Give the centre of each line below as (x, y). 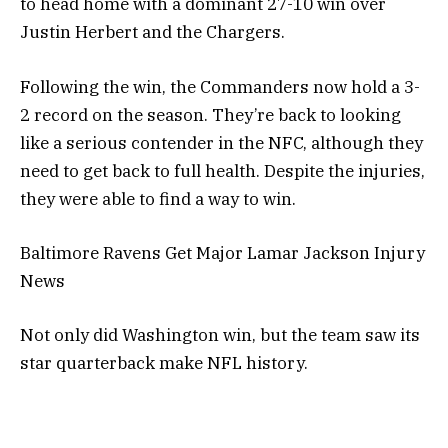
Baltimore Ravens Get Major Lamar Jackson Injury (222, 252)
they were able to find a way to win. (158, 198)
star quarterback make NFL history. (164, 362)
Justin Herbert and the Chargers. (152, 32)
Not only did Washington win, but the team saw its (220, 334)
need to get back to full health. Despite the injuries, (222, 170)
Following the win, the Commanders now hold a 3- (220, 86)
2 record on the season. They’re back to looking (210, 114)
